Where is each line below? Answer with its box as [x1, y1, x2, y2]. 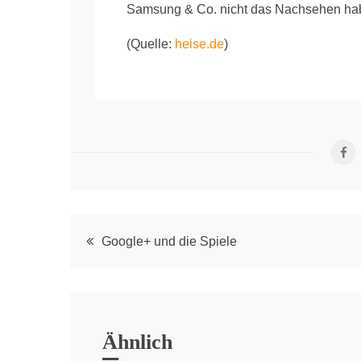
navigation [69, 264, 186, 293]
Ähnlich [102, 330, 172, 354]
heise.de [175, 37, 224, 51]
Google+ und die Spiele [102, 234, 237, 248]
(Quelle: [127, 37, 175, 51]
